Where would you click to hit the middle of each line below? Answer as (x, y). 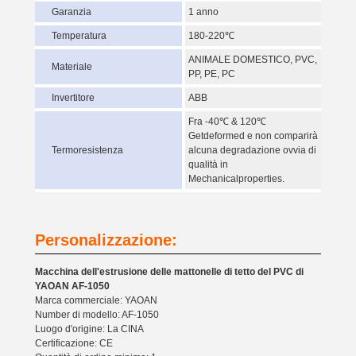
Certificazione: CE (74, 343)
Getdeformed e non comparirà (253, 136)
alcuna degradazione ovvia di (252, 150)
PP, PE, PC (212, 74)
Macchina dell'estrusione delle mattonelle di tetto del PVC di (169, 272)
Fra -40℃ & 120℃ (227, 122)
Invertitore (73, 98)
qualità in (208, 164)
